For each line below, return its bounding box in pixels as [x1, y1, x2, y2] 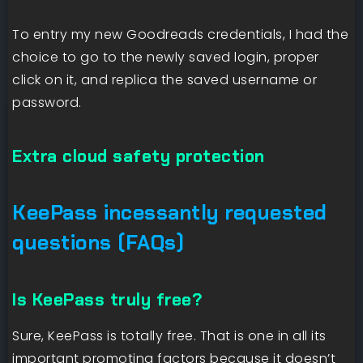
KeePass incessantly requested [12, 199, 327, 227]
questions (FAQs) [12, 229, 184, 257]
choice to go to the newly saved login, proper [12, 48, 319, 67]
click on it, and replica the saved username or [12, 70, 317, 90]
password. [12, 93, 82, 113]
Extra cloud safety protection [12, 145, 265, 168]
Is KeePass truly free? [12, 288, 203, 311]
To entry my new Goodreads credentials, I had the [12, 25, 348, 45]
